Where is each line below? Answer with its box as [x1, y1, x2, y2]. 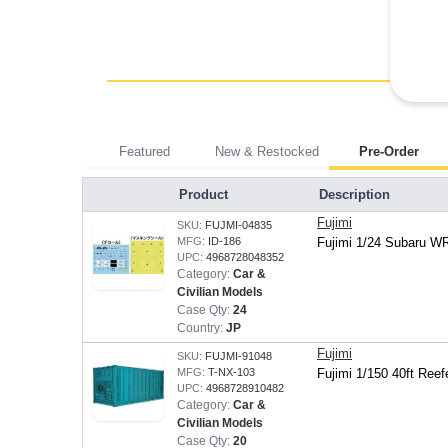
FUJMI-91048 [205, 350, 272, 362]
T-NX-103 [208, 366, 255, 378]
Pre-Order [358, 144, 419, 159]
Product [178, 187, 228, 202]
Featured [119, 144, 170, 159]
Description [318, 187, 390, 202]
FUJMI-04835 [205, 219, 272, 231]
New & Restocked [214, 144, 319, 159]
